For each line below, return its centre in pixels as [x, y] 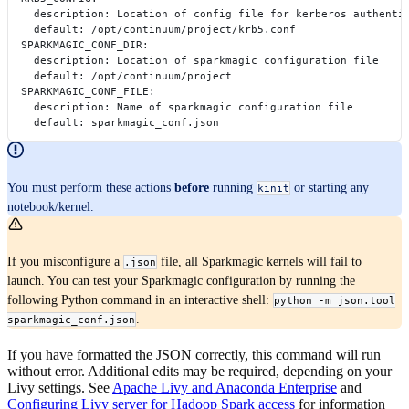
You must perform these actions [91, 187]
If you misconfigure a [65, 262]
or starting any [330, 187]
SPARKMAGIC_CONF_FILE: [82, 91]
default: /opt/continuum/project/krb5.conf [152, 29]
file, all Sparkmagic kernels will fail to [259, 262]
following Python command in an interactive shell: [140, 300]
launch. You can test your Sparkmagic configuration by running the [181, 281]
